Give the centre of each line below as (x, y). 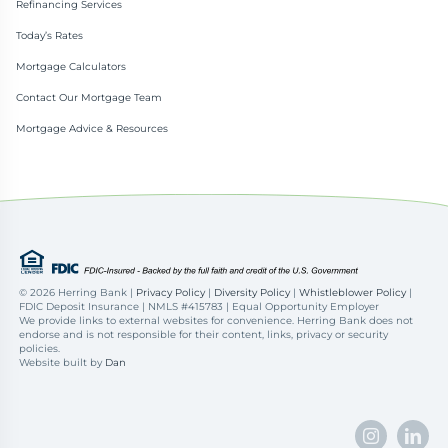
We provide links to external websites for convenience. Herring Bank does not (216, 320)
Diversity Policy (252, 292)
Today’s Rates (50, 35)
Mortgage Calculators (71, 66)
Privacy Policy (171, 292)
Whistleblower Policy (353, 292)
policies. (40, 348)
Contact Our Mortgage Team (89, 97)
